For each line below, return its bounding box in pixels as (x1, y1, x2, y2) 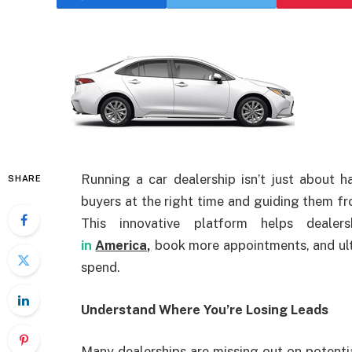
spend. (81, 259, 120, 275)
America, (95, 237, 152, 253)
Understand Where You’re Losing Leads (81, 301, 328, 317)
